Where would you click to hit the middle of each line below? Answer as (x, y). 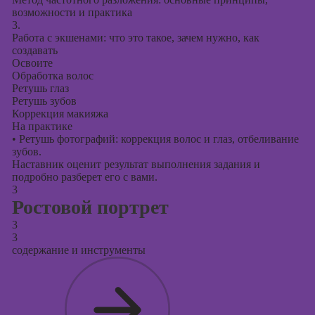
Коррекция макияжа (60, 114)
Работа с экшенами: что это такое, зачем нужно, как (135, 38)
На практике (42, 126)
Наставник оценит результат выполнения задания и (136, 164)
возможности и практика (72, 12)
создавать (34, 50)
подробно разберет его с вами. (84, 177)
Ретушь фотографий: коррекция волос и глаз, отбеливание (157, 139)
